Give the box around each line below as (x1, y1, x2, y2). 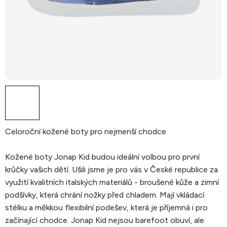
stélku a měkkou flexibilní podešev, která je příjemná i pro (5, 203, 208, 212)
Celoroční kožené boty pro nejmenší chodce (5, 127, 166, 136)
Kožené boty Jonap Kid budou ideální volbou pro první (5, 152, 200, 162)
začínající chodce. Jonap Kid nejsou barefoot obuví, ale (5, 215, 204, 225)
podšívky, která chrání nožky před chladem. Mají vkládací (5, 190, 204, 200)
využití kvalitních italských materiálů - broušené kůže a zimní (5, 177, 219, 187)
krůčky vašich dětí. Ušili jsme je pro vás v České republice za (5, 165, 218, 174)
